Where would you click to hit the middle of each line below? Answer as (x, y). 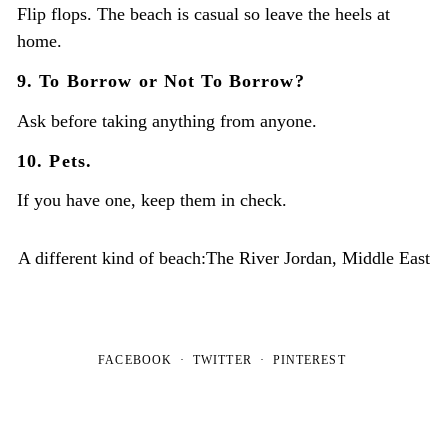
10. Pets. (54, 160)
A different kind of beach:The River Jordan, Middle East (224, 257)
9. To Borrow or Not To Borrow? (160, 81)
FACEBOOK (135, 359)
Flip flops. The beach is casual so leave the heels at (203, 14)
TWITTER (222, 359)
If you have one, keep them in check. (151, 200)
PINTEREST (309, 359)
